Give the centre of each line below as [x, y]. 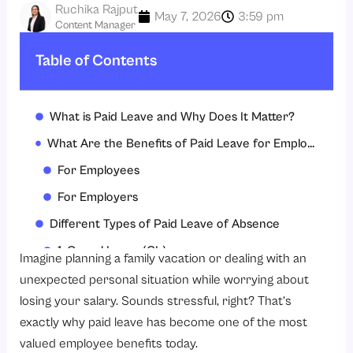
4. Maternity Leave [110, 331]
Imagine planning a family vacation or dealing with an [163, 259]
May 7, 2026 [188, 17]
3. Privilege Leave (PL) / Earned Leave [163, 305]
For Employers [98, 197]
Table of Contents [97, 61]
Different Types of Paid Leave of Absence [165, 224]
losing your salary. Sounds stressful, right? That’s [156, 302]
